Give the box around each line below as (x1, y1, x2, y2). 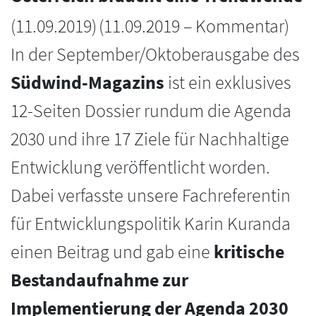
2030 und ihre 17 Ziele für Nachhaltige (11, 128, 289, 151)
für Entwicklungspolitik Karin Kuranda (11, 212, 291, 236)
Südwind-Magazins (11, 71, 164, 95)
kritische (214, 241, 284, 264)
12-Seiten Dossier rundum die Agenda (11, 99, 291, 123)
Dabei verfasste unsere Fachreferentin (11, 184, 291, 207)
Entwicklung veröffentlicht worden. (11, 156, 270, 179)
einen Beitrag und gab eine (11, 241, 214, 264)
